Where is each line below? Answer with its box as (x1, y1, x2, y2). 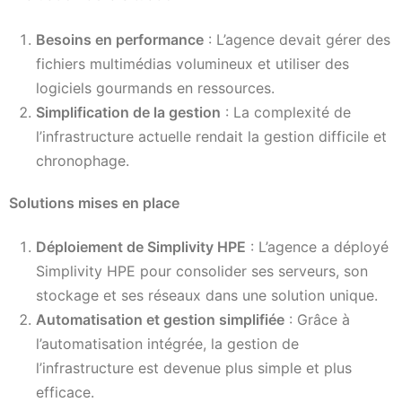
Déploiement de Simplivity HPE (36, 238, 246, 257)
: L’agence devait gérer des (204, 30, 390, 48)
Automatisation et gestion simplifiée (36, 310, 284, 329)
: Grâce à (284, 310, 350, 329)
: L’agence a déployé (246, 238, 389, 257)
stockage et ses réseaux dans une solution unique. (36, 286, 378, 305)
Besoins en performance (36, 30, 204, 48)
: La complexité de (221, 102, 351, 121)
